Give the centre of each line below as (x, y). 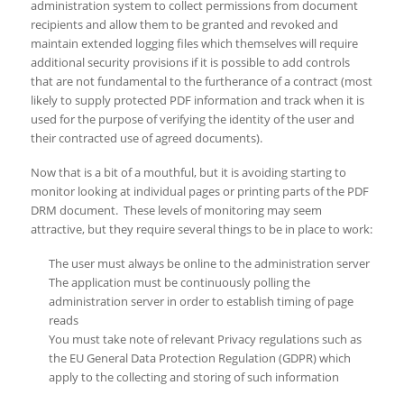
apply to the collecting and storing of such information (193, 377)
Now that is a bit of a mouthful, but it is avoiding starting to (188, 173)
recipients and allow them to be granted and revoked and (184, 25)
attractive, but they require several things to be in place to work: (201, 230)
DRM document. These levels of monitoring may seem (176, 211)
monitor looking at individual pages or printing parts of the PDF (199, 192)
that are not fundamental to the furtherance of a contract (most (201, 82)
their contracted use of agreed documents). (146, 138)
